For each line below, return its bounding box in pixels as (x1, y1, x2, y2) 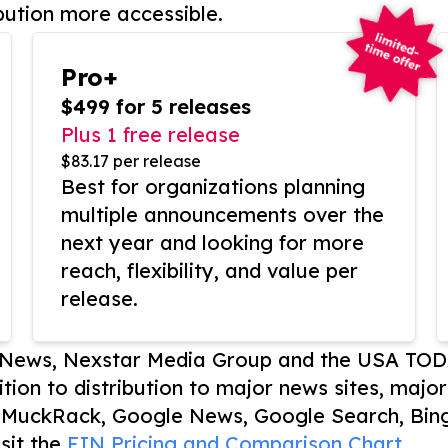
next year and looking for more (61, 230, 364, 256)
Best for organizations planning (61, 174, 365, 200)
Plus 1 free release (61, 122, 240, 148)
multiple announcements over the (61, 202, 384, 228)
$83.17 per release (61, 151, 201, 172)
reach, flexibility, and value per (61, 258, 358, 284)
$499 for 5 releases (61, 94, 251, 120)
